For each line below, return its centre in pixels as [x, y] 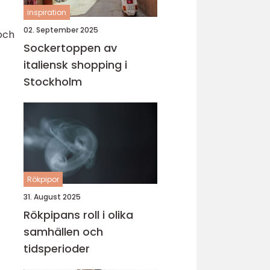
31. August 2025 [52, 197]
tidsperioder [57, 249]
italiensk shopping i [75, 65]
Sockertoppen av [70, 48]
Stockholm [53, 82]
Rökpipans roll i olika [78, 215]
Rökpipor [43, 179]
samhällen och [63, 232]
